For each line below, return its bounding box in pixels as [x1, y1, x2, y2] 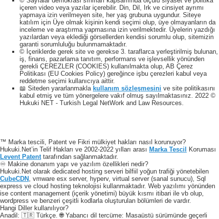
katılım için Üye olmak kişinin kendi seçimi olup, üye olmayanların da [20, 19, 216, 26]
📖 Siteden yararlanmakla [20, 85, 93, 92]
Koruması [187, 146, 216, 153]
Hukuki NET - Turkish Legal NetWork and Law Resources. [20, 99, 184, 107]
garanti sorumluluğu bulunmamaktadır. [20, 41, 127, 48]
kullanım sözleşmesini [93, 85, 161, 92]
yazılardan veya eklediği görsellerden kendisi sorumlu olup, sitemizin [20, 33, 214, 41]
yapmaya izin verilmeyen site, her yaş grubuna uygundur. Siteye [20, 11, 201, 19]
